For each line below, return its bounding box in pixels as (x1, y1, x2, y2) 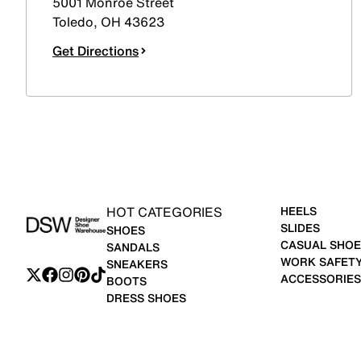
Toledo (52, 12, 93, 31)
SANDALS (106, 239, 160, 255)
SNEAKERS (106, 255, 168, 272)
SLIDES (280, 219, 320, 236)
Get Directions (52, 41, 139, 60)
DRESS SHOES (106, 289, 186, 306)
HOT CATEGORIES (106, 202, 222, 222)
